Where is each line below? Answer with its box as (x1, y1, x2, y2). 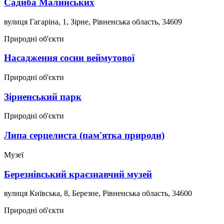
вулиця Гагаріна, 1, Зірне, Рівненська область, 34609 (4, 17, 182, 26)
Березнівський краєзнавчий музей (4, 168, 152, 179)
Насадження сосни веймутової (4, 52, 134, 63)
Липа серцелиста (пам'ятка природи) (4, 130, 164, 141)
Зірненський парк (4, 91, 81, 102)
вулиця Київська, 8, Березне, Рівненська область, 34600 (4, 189, 192, 198)
